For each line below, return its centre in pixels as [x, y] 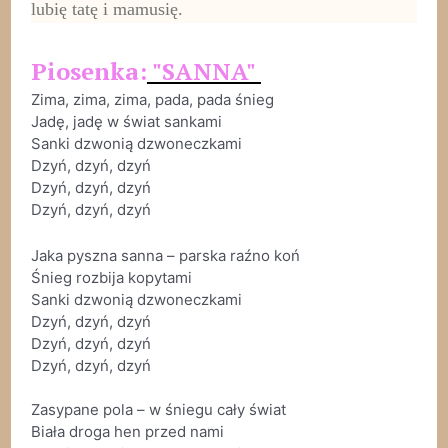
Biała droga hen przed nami [127, 432]
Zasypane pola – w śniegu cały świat [158, 410]
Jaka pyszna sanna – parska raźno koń [165, 256]
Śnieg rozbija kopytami [111, 278]
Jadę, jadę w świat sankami [126, 122]
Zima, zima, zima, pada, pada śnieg [152, 100]
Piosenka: [88, 71]
